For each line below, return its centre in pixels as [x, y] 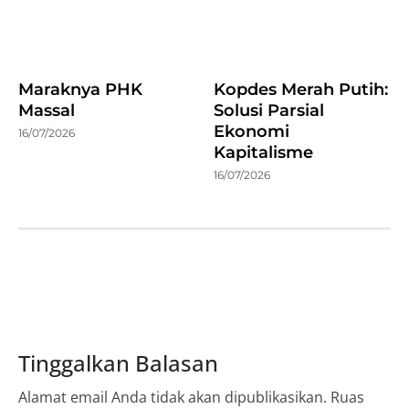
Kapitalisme [263, 152]
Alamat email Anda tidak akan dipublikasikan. [173, 397]
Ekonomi [252, 131]
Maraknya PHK [80, 89]
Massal [47, 110]
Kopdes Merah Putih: [301, 89]
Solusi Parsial [269, 110]
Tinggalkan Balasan [118, 362]
